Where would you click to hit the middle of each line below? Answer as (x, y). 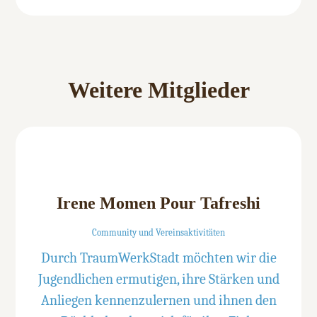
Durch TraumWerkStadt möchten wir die (158, 258)
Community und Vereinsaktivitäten (158, 232)
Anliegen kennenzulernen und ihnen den (158, 300)
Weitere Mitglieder (158, 90)
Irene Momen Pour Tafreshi (158, 203)
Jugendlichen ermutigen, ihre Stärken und (158, 279)
